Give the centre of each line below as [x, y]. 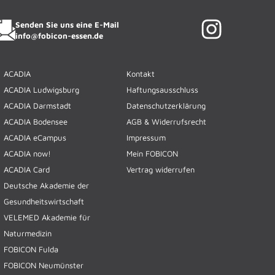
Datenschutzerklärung [166, 105]
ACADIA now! [27, 153]
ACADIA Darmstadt [37, 105]
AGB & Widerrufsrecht [166, 121]
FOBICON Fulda [31, 249]
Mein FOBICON [152, 153]
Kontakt [141, 73]
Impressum [146, 137]
